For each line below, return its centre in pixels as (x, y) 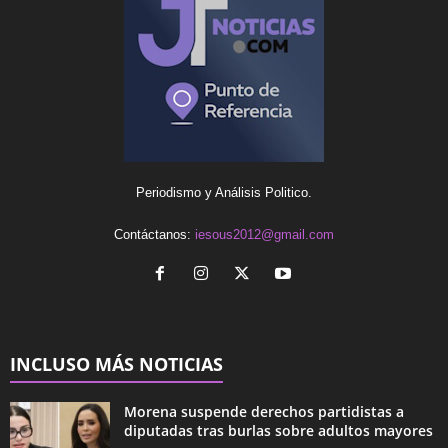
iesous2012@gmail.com (264, 234)
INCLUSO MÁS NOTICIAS (116, 363)
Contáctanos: (154, 234)
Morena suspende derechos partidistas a (264, 411)
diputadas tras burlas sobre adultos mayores (278, 430)
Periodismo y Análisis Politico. (224, 192)
